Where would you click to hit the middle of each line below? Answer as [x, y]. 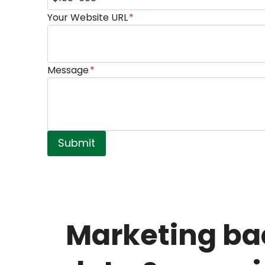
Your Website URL [88, 17]
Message [68, 70]
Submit [77, 143]
